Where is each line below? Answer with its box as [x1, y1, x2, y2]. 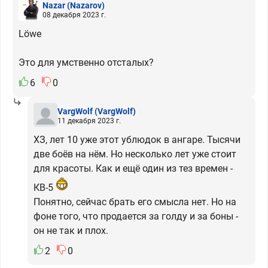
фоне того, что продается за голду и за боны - [33, 211, 238, 222]
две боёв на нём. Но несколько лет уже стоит [33, 148, 236, 160]
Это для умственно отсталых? [19, 57, 154, 68]
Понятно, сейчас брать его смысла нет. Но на [33, 196, 236, 208]
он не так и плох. [33, 225, 108, 236]
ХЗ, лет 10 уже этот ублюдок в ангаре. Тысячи [33, 134, 240, 145]
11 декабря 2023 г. [57, 116, 121, 125]
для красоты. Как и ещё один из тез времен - [33, 163, 233, 174]
